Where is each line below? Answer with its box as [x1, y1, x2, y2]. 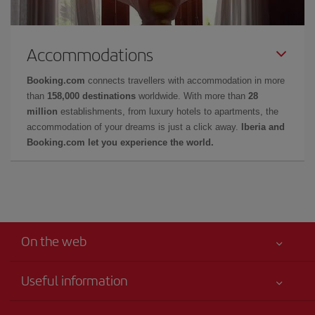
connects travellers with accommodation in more [85, 75, 285, 86]
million [27, 106, 58, 117]
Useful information [21, 270, 127, 290]
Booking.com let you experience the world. [27, 137, 214, 148]
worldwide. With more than [136, 91, 248, 101]
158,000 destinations [47, 91, 136, 101]
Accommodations [27, 42, 153, 66]
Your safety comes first [21, 300, 116, 311]
